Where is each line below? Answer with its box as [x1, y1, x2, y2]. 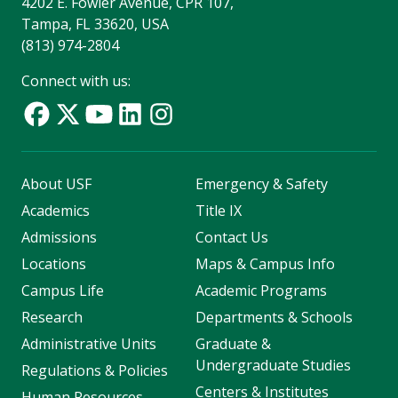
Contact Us [195, 227, 268, 248]
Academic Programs [195, 281, 327, 301]
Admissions [21, 227, 97, 248]
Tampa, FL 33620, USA [21, 14, 169, 35]
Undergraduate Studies [195, 355, 351, 376]
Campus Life [21, 281, 104, 301]
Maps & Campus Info [195, 254, 335, 275]
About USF [21, 174, 92, 195]
